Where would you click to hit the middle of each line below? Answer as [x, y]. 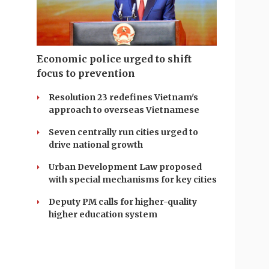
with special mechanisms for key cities [133, 180]
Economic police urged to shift [114, 59]
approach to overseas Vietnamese [124, 110]
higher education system [103, 214]
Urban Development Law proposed [125, 167]
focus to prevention [86, 73]
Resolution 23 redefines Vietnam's [123, 97]
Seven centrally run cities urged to [123, 132]
